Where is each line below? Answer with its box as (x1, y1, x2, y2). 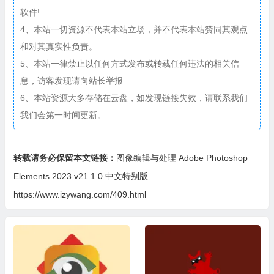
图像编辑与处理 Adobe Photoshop (116, 152, 248, 163)
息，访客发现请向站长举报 (20, 75, 123, 86)
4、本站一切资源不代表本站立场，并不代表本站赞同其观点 (20, 24, 248, 34)
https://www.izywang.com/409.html (13, 189, 146, 199)
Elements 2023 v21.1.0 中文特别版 (13, 171, 148, 181)
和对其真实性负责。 (20, 41, 97, 51)
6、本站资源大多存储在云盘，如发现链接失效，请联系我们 (20, 92, 248, 103)
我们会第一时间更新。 (20, 109, 106, 120)
